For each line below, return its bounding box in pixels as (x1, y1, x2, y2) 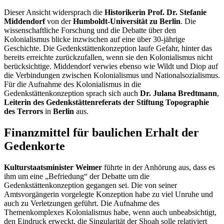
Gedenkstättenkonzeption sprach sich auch (4, 89, 140, 98)
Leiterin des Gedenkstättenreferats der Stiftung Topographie (4, 98, 209, 107)
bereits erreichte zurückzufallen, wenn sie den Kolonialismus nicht (4, 53, 212, 62)
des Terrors (4, 107, 45, 116)
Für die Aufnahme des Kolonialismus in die (4, 80, 141, 89)
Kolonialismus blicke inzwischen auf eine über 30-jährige (4, 35, 185, 44)
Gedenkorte (4, 139, 65, 153)
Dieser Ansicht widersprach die (4, 8, 104, 17)
